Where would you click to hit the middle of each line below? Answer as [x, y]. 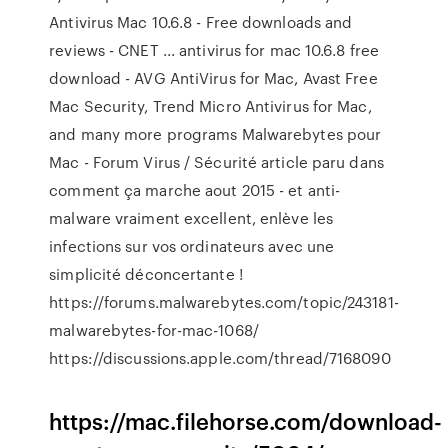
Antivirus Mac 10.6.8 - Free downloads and [201, 22]
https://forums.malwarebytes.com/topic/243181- [224, 302]
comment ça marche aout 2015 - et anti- [195, 190]
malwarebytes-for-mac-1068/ [154, 330]
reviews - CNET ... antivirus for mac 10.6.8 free [214, 50]
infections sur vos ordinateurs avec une [192, 246]
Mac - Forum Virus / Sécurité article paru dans [216, 162]
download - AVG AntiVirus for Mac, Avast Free [213, 78]
